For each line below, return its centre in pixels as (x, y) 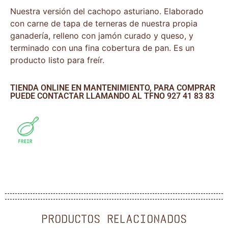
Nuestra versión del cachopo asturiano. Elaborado (107, 11)
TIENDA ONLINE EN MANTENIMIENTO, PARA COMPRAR (113, 88)
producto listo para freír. (57, 60)
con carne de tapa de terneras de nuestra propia (104, 24)
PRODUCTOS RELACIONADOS (114, 219)
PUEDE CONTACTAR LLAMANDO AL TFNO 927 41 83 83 (112, 96)
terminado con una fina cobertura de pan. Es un (102, 48)
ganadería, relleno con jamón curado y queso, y (102, 36)
